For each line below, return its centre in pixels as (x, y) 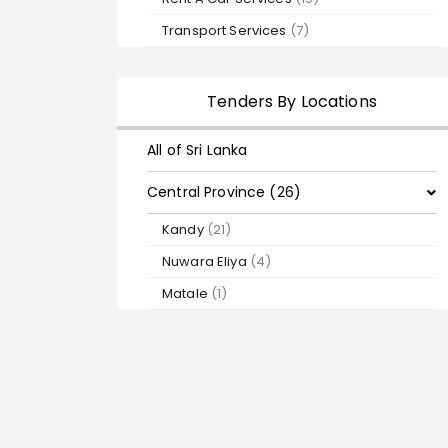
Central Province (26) (224, 192)
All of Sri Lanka (197, 150)
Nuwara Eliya (206, 261)
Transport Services (226, 30)
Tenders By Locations (292, 101)
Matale (186, 293)
